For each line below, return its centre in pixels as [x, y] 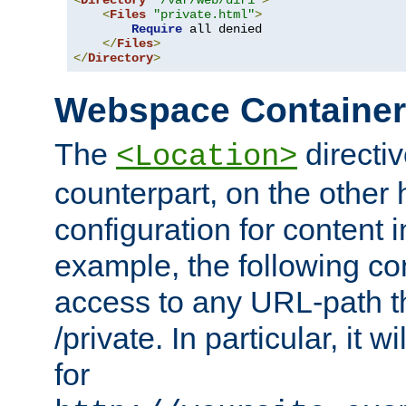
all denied [222, 29]
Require [157, 29]
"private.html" [204, 15]
